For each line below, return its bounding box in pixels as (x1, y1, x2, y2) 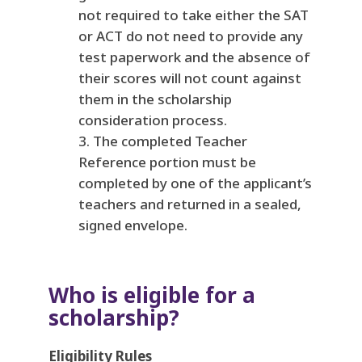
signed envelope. (78, 216, 187, 235)
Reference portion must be (78, 153, 256, 172)
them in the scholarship (78, 90, 232, 109)
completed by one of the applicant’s (78, 174, 312, 193)
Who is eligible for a (48, 280, 255, 310)
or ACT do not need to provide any (78, 27, 303, 46)
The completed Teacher (92, 132, 247, 151)
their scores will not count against (78, 69, 301, 88)
